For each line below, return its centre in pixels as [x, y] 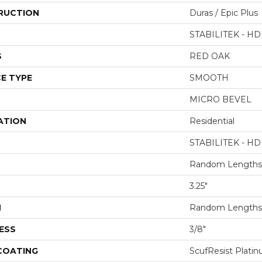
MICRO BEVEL [220, 99]
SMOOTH [209, 77]
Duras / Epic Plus [224, 13]
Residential [212, 121]
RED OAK [210, 56]
